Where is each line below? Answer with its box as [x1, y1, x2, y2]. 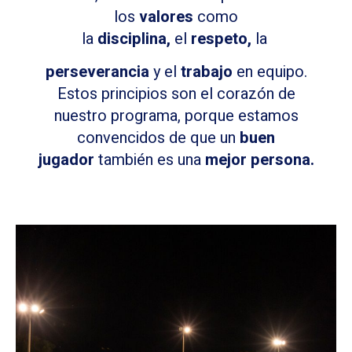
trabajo [176, 60, 233, 84]
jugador [38, 148, 94, 172]
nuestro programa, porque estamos [53, 104, 299, 128]
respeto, [186, 27, 255, 50]
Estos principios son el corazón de [57, 82, 295, 106]
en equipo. [232, 60, 307, 84]
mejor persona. [204, 148, 314, 172]
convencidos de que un [77, 126, 240, 150]
